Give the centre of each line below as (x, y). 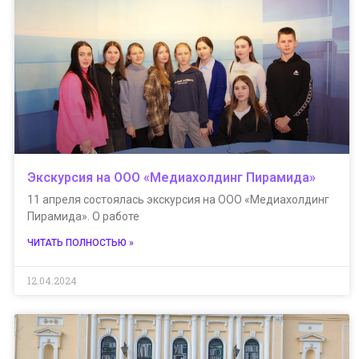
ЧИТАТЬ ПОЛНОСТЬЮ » (81, 243)
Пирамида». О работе (83, 216)
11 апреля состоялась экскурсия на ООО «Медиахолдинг (178, 200)
